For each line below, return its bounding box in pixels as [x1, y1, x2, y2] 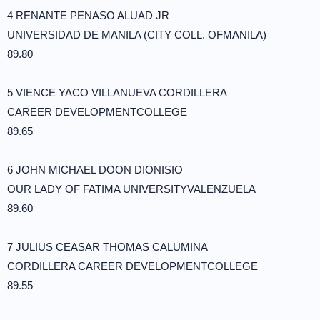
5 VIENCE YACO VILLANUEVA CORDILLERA [7, 86, 227, 99]
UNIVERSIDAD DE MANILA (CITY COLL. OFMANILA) [7, 29, 266, 41]
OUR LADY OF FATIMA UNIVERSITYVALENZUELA [7, 183, 256, 195]
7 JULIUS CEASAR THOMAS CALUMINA [7, 241, 208, 253]
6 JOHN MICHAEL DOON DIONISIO [7, 164, 183, 176]
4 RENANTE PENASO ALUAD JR [7, 9, 169, 21]
